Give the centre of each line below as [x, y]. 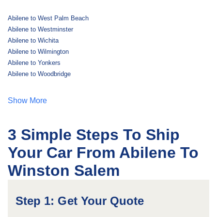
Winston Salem [64, 170]
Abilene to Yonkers [34, 63]
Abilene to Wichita [33, 40]
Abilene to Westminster [40, 29]
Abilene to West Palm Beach [48, 18]
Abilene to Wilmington [38, 52]
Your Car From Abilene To [103, 153]
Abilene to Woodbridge [39, 74]
